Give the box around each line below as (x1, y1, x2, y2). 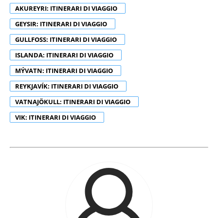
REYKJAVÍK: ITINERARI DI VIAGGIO (15, 81, 120, 91)
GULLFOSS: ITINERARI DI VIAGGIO (15, 35, 118, 44)
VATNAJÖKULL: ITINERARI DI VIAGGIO (15, 97, 132, 106)
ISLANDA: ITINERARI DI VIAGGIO (15, 50, 115, 59)
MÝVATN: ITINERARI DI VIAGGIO (15, 66, 114, 75)
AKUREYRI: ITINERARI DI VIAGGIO (15, 3, 119, 13)
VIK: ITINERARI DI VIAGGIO (15, 112, 97, 122)
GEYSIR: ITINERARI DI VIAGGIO (15, 19, 109, 28)
